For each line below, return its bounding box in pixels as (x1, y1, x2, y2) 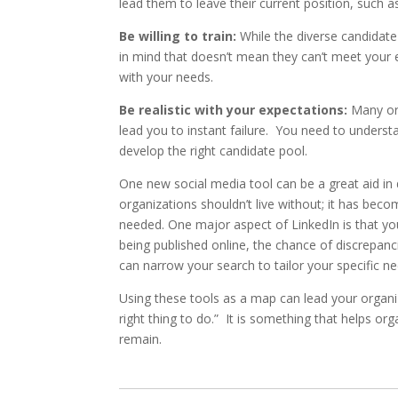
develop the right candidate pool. (119, 142, 308, 159)
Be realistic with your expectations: (119, 101, 348, 118)
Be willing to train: (119, 28, 237, 44)
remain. (119, 330, 163, 347)
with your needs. (119, 68, 214, 85)
